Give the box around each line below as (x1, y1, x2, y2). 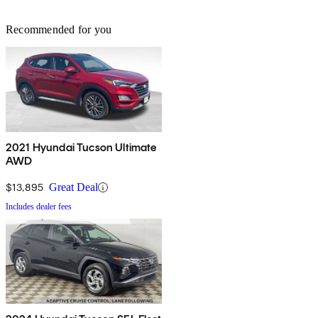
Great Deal (49, 181, 98, 194)
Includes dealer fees (6, 202, 72, 212)
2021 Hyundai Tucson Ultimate (6, 141, 157, 155)
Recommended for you (6, 23, 112, 36)
